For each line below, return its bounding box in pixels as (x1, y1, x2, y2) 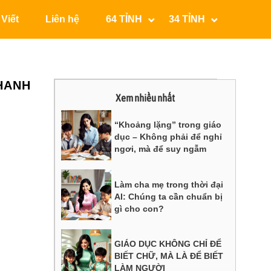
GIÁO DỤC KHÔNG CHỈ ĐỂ (114, 238, 222, 249)
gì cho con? (114, 203, 165, 214)
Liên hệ (45, 14, 79, 24)
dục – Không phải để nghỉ (114, 132, 223, 142)
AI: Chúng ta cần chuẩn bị (114, 191, 223, 201)
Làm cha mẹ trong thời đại (114, 179, 224, 189)
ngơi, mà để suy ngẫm (114, 144, 207, 154)
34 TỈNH (169, 14, 205, 24)
